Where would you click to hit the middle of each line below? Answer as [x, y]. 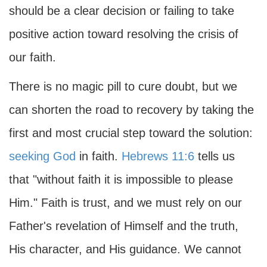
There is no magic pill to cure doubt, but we [123, 86]
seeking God [42, 156]
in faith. [99, 156]
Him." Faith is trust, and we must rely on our [125, 203]
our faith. [32, 57]
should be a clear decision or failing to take [122, 11]
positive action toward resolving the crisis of [124, 34]
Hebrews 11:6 [158, 156]
